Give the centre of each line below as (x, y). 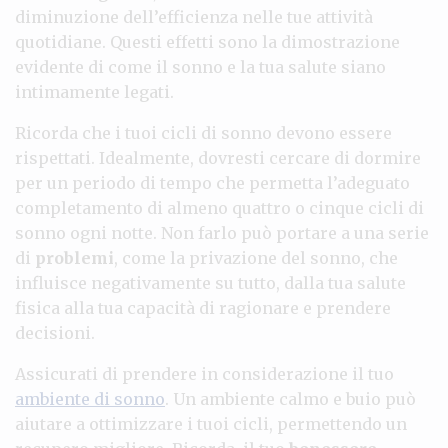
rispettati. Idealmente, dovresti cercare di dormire (218, 157)
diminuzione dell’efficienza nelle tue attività (194, 16)
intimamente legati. (94, 91)
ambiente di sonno (90, 398)
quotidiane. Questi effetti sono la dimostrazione (207, 41)
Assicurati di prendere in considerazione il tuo (204, 373)
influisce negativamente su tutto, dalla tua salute (210, 282)
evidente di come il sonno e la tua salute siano (200, 66)
